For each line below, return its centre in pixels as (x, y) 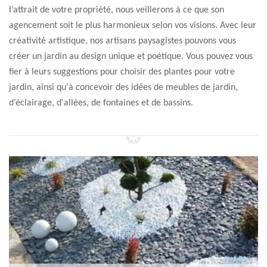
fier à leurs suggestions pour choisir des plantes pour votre (122, 72)
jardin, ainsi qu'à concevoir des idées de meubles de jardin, (123, 88)
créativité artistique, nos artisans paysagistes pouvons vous (122, 41)
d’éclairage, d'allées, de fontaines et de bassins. (101, 103)
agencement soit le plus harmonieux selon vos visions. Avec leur (133, 26)
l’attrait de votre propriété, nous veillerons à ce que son (117, 10)
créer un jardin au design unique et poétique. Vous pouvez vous (131, 57)
